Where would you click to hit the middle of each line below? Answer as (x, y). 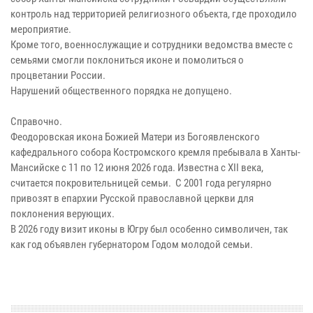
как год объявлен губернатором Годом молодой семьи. (132, 244)
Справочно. (36, 121)
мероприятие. (41, 29)
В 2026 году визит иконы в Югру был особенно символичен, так (149, 229)
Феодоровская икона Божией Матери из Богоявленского (135, 137)
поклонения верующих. (63, 213)
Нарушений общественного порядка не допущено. (121, 90)
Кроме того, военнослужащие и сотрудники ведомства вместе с (152, 44)
